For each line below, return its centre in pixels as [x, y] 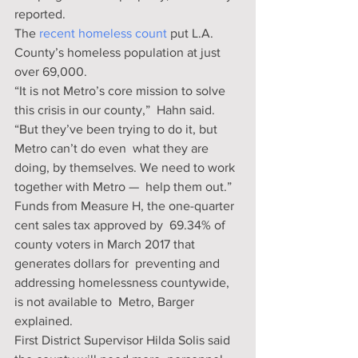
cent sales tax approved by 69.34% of [121, 225]
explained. [44, 321]
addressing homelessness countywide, [123, 282]
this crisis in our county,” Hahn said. [116, 110]
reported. [40, 14]
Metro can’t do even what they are [113, 148]
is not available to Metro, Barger [106, 302]
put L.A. [192, 33]
